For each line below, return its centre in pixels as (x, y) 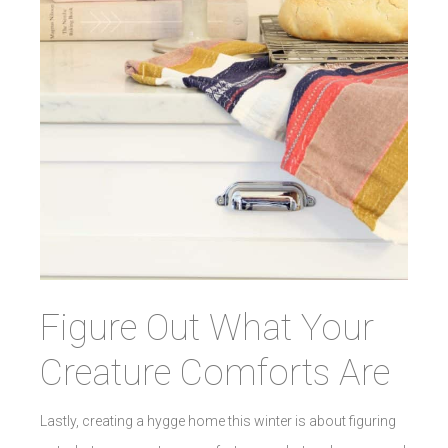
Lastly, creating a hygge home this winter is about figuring (218, 420)
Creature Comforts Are (215, 372)
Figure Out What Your (207, 327)
